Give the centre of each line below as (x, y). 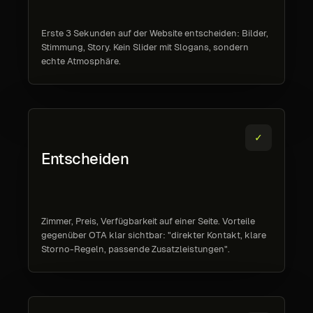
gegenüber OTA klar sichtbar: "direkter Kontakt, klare (154, 235)
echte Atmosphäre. (81, 61)
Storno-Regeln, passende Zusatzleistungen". (136, 249)
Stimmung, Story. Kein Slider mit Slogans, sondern (145, 47)
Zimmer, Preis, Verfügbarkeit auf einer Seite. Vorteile (148, 221)
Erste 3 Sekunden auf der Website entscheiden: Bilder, (155, 33)
